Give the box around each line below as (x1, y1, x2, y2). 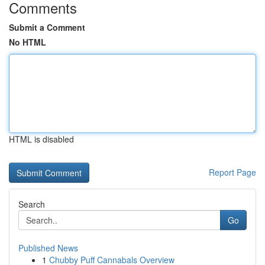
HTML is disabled (9, 133, 74, 145)
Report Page (209, 166, 256, 178)
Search (18, 198, 45, 210)
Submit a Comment (9, 21, 85, 33)
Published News (18, 242, 78, 254)
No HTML (9, 36, 46, 48)
